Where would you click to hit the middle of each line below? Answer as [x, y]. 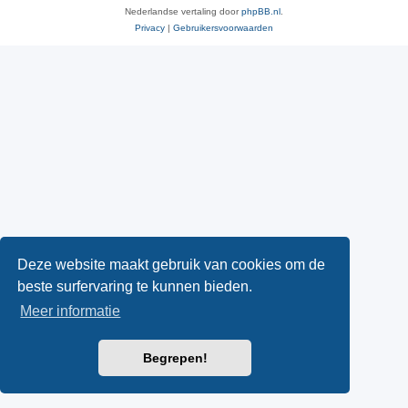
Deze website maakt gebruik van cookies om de [172, 264]
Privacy [150, 28]
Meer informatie [71, 311]
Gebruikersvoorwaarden [223, 28]
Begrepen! [175, 358]
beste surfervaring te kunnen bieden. [135, 286]
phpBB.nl [261, 12]
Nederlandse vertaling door [183, 12]
